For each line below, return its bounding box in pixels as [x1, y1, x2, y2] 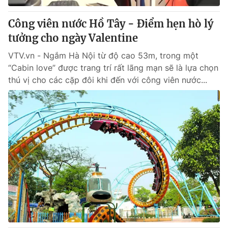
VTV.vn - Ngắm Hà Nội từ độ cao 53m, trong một [8, 50, 198, 61]
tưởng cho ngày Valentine [8, 32, 138, 44]
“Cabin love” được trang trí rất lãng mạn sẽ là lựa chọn [8, 63, 218, 73]
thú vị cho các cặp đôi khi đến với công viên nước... [8, 75, 207, 85]
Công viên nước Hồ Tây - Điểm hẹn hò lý [8, 17, 213, 30]
